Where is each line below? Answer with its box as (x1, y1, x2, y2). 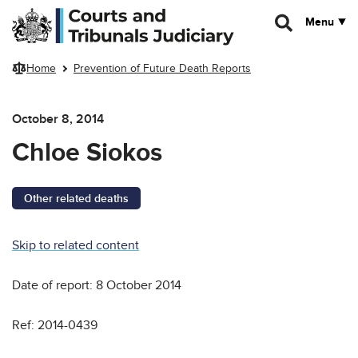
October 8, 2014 (12, 110, 104, 127)
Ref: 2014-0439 (12, 316, 97, 333)
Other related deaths (24, 191, 129, 205)
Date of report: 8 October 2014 (12, 276, 181, 293)
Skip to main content (12, 7, 113, 21)
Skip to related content (12, 237, 139, 253)
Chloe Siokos (12, 137, 162, 169)
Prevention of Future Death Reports (74, 62, 251, 76)
